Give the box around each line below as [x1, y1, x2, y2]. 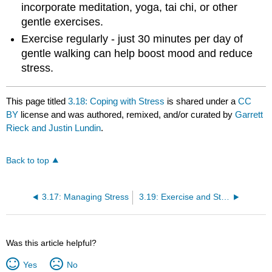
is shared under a [165, 95, 239, 106]
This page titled [6, 95, 69, 106]
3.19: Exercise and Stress [220, 192, 229, 202]
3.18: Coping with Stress [68, 95, 165, 106]
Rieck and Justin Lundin [6, 122, 101, 133]
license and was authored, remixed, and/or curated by [21, 109, 236, 120]
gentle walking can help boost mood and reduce [21, 47, 253, 60]
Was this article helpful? [6, 237, 97, 248]
